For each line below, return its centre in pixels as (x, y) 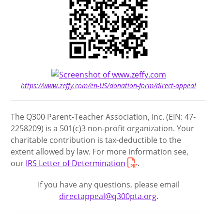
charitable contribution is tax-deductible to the (96, 140)
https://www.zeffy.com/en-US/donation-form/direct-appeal (108, 85)
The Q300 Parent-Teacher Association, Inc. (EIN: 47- (103, 116)
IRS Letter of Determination (76, 163)
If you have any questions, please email (108, 184)
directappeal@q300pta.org (108, 196)
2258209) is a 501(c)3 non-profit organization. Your (103, 128)
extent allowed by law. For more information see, (100, 151)
